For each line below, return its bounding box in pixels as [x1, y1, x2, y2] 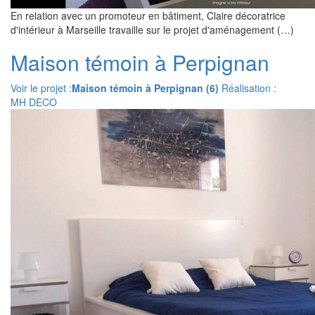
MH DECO [11, 95, 57, 109]
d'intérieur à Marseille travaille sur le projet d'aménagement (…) [11, 22, 294, 37]
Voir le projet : [11, 81, 72, 95]
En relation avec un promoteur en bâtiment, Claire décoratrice [11, 8, 285, 22]
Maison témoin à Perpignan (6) [72, 81, 219, 95]
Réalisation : [219, 81, 276, 95]
